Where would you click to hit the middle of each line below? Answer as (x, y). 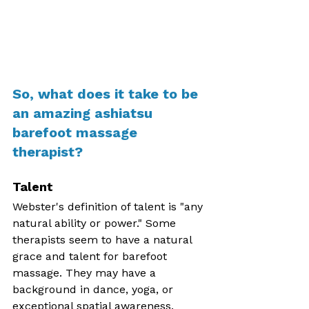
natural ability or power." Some (96, 223)
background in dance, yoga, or (94, 289)
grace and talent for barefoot (91, 256)
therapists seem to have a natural (104, 240)
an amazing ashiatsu (84, 113)
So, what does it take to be (107, 94)
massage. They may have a (86, 273)
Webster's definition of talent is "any (109, 207)
